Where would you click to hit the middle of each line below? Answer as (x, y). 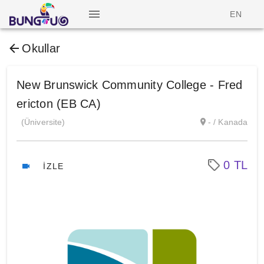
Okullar (41, 48)
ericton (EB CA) (59, 104)
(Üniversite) (43, 122)
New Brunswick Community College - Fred (130, 85)
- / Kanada (228, 122)
